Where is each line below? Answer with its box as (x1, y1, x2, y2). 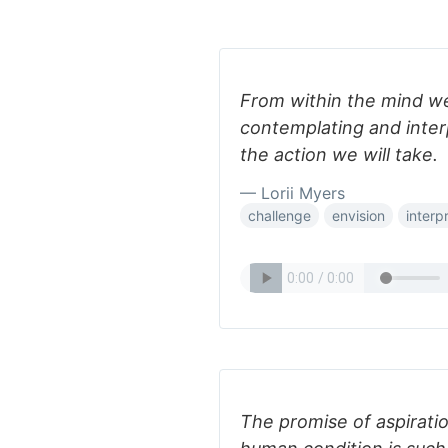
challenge (248, 207, 311, 224)
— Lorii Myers (240, 183, 345, 203)
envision (332, 207, 385, 224)
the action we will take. (240, 144, 438, 165)
